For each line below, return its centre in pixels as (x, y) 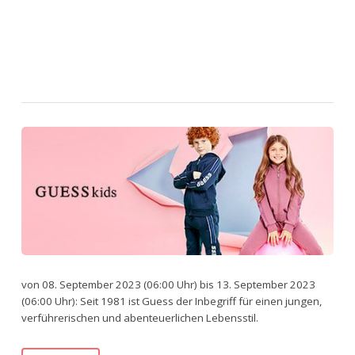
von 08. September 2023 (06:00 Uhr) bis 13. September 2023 (168, 284)
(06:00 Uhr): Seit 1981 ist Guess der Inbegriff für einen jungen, (171, 301)
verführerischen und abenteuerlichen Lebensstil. (139, 317)
